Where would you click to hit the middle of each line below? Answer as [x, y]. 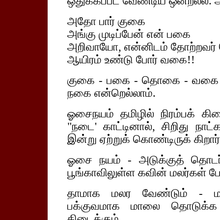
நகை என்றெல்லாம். [111, 93]
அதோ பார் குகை [106, 21]
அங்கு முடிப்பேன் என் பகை [129, 34]
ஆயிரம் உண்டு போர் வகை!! [131, 60]
